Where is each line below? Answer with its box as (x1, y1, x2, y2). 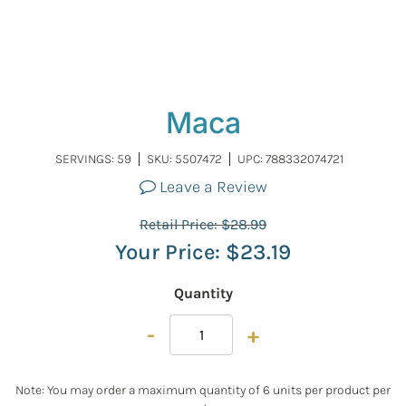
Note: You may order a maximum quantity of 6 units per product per (15, 382, 391, 398)
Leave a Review (155, 176, 267, 197)
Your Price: (115, 238, 226, 265)
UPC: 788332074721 (237, 150, 343, 167)
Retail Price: (140, 215, 221, 233)
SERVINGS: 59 (55, 150, 131, 167)
